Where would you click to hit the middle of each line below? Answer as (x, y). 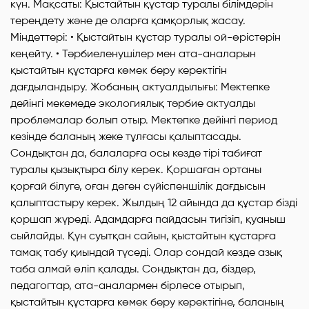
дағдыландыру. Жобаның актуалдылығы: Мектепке (140, 87)
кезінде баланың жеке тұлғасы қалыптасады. (126, 136)
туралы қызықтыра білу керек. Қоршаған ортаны (136, 169)
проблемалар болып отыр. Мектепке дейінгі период (144, 120)
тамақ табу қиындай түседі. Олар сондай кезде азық (146, 252)
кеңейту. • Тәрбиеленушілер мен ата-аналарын (133, 53)
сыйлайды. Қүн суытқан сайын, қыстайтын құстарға (143, 236)
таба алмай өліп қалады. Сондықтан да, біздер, (133, 269)
